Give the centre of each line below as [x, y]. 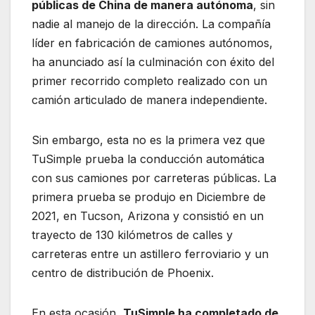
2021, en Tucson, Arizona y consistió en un [148, 216]
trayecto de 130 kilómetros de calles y [132, 234]
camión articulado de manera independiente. [149, 99]
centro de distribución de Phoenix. [123, 272]
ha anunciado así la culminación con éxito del [153, 62]
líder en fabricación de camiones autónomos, [152, 43]
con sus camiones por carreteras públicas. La [154, 178]
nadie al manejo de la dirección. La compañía [151, 24]
